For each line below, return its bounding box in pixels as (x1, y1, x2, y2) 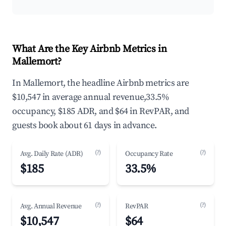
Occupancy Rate (125, 149, 173, 158)
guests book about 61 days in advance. (12, 120, 157, 131)
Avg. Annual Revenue (20, 202, 82, 211)
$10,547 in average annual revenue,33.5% (12, 91, 169, 103)
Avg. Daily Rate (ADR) (20, 149, 83, 158)
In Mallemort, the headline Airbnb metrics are (12, 77, 190, 89)
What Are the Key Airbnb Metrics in (12, 43, 167, 55)
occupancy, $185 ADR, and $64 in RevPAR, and (12, 105, 189, 117)
